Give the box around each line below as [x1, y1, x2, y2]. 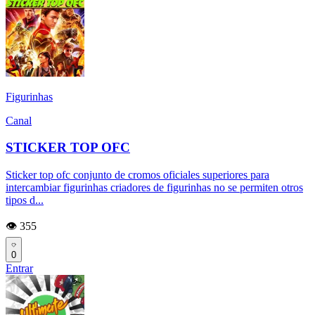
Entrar [6, 262, 33, 275]
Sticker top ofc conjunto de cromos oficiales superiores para [6, 169, 269, 181]
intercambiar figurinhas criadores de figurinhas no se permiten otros [6, 181, 303, 194]
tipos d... [6, 194, 44, 207]
